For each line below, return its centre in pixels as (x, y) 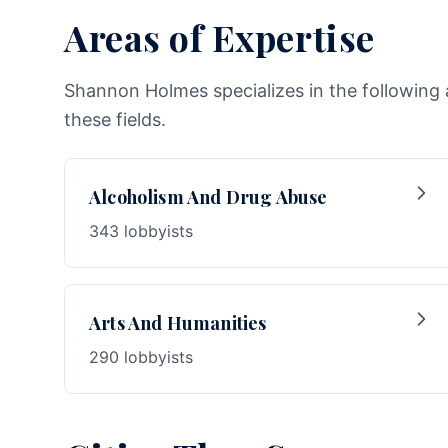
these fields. (115, 119)
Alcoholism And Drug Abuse (208, 197)
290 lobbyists (141, 357)
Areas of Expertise (219, 37)
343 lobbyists (141, 231)
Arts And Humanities (178, 323)
